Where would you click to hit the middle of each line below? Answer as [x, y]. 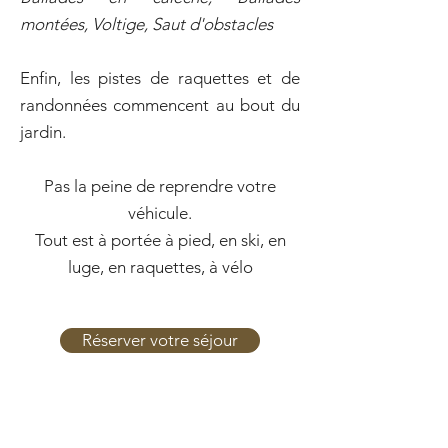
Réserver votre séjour [160, 340]
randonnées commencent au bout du [160, 105]
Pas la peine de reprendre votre [160, 186]
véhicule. [160, 213]
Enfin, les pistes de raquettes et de [160, 78]
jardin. [43, 132]
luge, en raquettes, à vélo [160, 267]
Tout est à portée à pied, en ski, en [160, 240]
